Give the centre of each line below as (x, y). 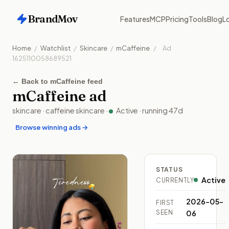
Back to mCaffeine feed (62, 82)
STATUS (169, 169)
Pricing (177, 19)
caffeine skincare (75, 110)
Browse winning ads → (52, 127)
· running (154, 110)
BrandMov (53, 19)
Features (135, 19)
